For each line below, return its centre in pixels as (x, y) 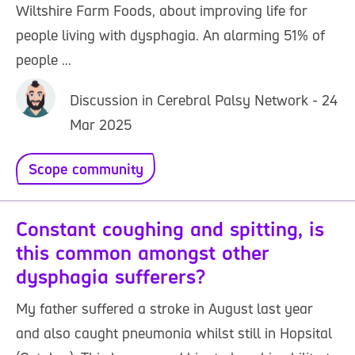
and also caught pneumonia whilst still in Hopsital (174, 333)
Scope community (86, 169)
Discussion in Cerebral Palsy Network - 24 (204, 100)
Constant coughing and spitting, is (170, 229)
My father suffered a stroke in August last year (164, 308)
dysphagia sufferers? (111, 277)
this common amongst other (143, 253)
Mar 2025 (101, 124)
